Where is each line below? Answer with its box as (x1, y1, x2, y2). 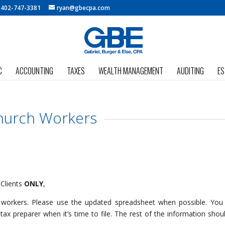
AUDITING (177, 65, 204, 77)
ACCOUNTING (16, 65, 53, 77)
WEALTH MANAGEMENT (98, 65, 163, 77)
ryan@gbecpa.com (57, 4, 110, 12)
